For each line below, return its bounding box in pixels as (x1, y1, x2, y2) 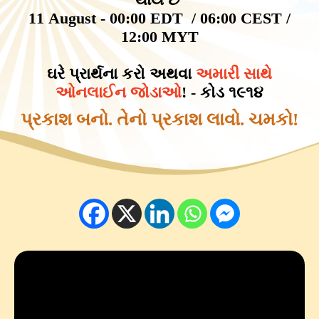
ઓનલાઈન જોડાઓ (56, 83, 182, 101)
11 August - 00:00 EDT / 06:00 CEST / (28, 9, 291, 27)
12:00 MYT (120, 27, 199, 46)
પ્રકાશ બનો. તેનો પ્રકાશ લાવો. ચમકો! (21, 109, 298, 129)
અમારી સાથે (196, 64, 272, 83)
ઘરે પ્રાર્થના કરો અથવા (47, 64, 196, 83)
